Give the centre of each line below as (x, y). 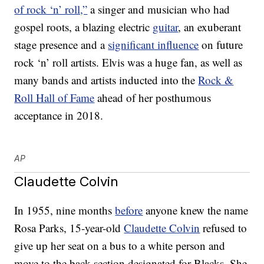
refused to (224, 228)
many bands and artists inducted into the (106, 80)
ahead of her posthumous (153, 98)
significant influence (154, 45)
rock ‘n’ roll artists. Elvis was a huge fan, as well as (128, 62)
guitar (166, 27)
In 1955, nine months (65, 210)
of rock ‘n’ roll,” (51, 9)
